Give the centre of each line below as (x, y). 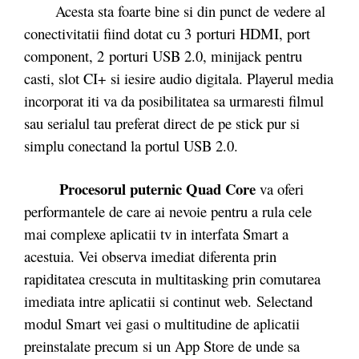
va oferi (280, 188)
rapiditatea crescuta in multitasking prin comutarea (172, 278)
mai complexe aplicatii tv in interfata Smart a (156, 233)
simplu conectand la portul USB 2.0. (131, 145)
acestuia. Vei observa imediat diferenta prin (150, 256)
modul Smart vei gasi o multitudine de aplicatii (162, 323)
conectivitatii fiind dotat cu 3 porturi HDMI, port (167, 33)
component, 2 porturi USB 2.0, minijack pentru (163, 56)
